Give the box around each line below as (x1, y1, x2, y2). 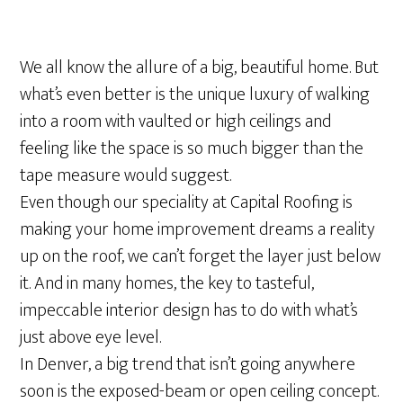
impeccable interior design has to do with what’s (20, 295, 359, 326)
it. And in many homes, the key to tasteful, (20, 268, 315, 299)
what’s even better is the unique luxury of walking (20, 79, 371, 110)
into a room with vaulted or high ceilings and (20, 106, 332, 137)
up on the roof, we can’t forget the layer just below (20, 241, 381, 272)
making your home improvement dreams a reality (20, 214, 376, 245)
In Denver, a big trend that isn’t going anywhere (20, 349, 356, 380)
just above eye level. (20, 322, 162, 353)
